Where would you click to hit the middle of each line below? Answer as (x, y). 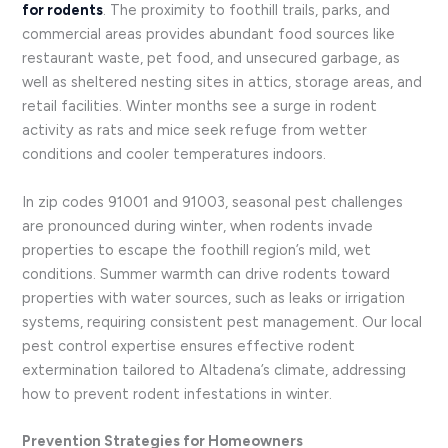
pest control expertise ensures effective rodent (189, 345)
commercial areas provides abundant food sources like (209, 34)
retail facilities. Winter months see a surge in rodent (200, 106)
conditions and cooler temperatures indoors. (174, 154)
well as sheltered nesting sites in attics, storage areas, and (222, 82)
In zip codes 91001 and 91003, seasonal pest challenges (213, 201)
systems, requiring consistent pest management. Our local (222, 321)
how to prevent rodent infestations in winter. (177, 393)
